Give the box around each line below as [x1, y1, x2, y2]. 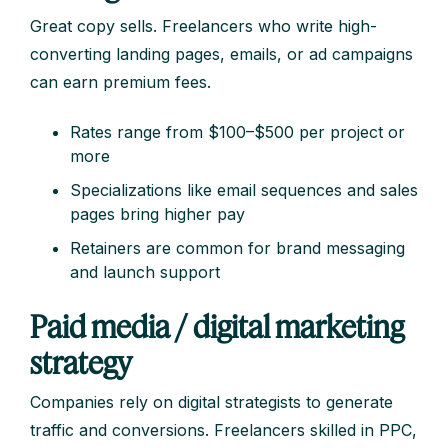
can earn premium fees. [30, 72, 211, 93]
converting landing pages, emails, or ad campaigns [30, 44, 413, 65]
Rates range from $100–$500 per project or [70, 122, 405, 143]
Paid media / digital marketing [30, 308, 404, 345]
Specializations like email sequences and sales [70, 180, 418, 201]
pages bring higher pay [70, 204, 245, 225]
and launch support [70, 262, 220, 283]
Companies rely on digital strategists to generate [30, 392, 393, 413]
